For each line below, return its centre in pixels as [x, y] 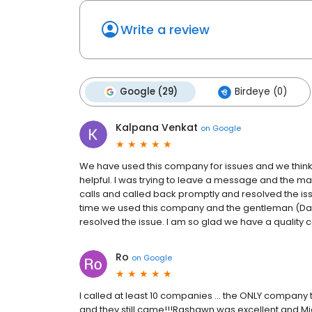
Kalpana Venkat [157, 128]
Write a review [165, 30]
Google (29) [149, 92]
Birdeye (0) [261, 92]
